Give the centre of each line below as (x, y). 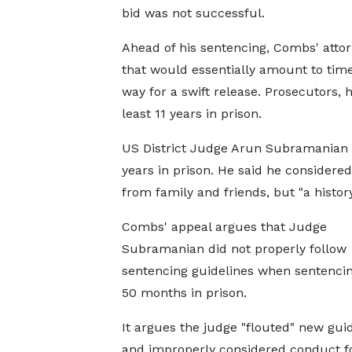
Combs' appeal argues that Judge (224, 227)
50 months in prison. (184, 293)
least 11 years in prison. (191, 114)
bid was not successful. (193, 13)
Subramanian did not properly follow (234, 249)
